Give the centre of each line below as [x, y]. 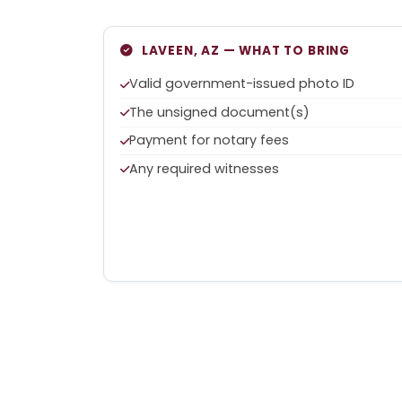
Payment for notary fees [210, 140]
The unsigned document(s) [220, 112]
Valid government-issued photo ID [242, 84]
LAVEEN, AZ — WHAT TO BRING [245, 50]
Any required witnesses [205, 168]
